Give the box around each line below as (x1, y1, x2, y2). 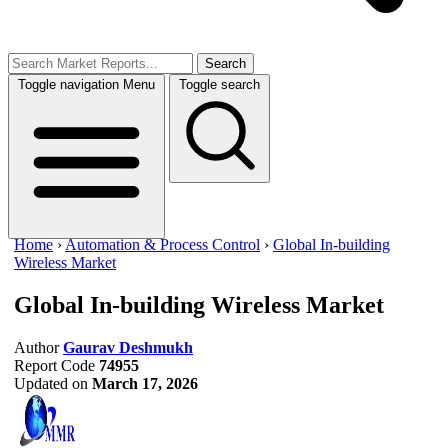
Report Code (14, 356, 95, 374)
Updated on (14, 374, 88, 392)
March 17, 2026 (92, 374, 198, 392)
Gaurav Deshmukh (63, 338, 193, 356)
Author (14, 338, 59, 356)
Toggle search (179, 77, 260, 92)
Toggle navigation (18, 77, 119, 92)
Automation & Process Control (65, 236, 260, 253)
